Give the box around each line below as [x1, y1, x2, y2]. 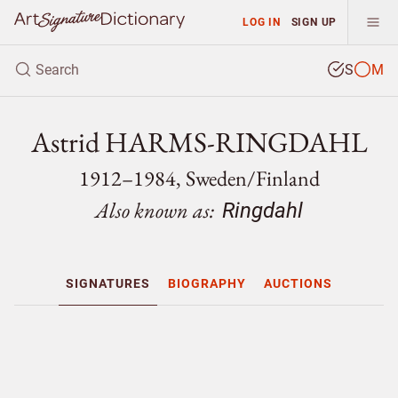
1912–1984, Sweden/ [78, 164, 256, 192]
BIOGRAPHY [168, 276, 246, 291]
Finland [255, 164, 320, 192]
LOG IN [242, 15, 281, 28]
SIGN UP [291, 15, 338, 28]
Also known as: [95, 196, 219, 224]
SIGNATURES [66, 276, 150, 291]
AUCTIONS [264, 276, 332, 291]
